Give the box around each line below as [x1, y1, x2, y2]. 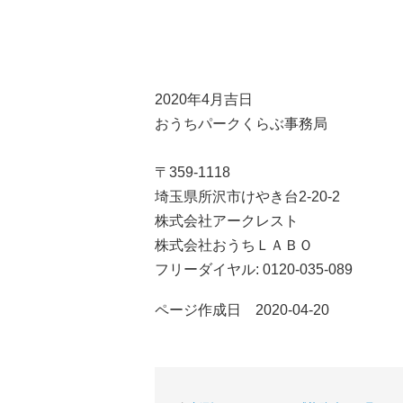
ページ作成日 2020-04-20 [155, 302, 329, 318]
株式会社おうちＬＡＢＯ [155, 237, 313, 253]
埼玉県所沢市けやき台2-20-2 [155, 189, 340, 204]
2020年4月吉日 [155, 92, 253, 107]
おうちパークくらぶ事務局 [155, 116, 327, 131]
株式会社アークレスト [155, 213, 299, 228]
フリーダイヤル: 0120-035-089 [155, 262, 353, 277]
